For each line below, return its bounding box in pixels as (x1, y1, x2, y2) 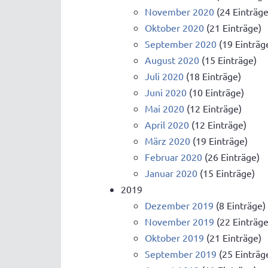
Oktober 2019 (145, 232, 204, 244)
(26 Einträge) (202, 151, 260, 163)
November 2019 (145, 215, 214, 228)
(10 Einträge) (187, 86, 244, 99)
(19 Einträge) (190, 135, 248, 147)
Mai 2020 (145, 102, 184, 115)
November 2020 (145, 5, 214, 18)
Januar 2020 (145, 167, 197, 179)
